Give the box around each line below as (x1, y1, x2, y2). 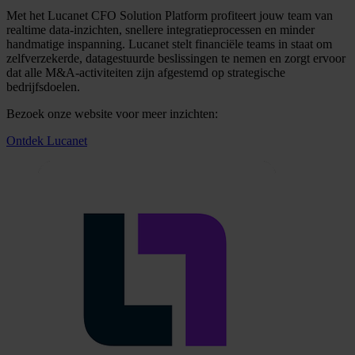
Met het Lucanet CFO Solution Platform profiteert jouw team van (6, 8, 333, 22)
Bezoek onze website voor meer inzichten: (6, 106, 218, 120)
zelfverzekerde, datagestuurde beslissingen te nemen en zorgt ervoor (6, 51, 345, 65)
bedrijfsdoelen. (6, 79, 80, 94)
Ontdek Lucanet (6, 133, 87, 147)
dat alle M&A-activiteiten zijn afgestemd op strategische (6, 65, 285, 79)
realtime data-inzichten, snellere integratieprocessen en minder (6, 22, 315, 36)
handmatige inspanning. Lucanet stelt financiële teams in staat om (6, 36, 332, 51)
